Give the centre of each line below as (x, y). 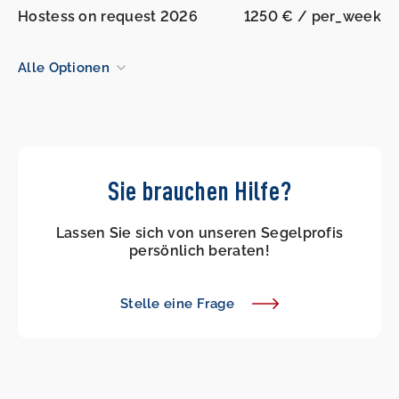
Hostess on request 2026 (108, 17)
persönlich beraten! (199, 251)
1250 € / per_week (312, 17)
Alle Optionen (64, 68)
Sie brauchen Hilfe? (199, 191)
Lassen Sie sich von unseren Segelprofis (199, 233)
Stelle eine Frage (177, 304)
